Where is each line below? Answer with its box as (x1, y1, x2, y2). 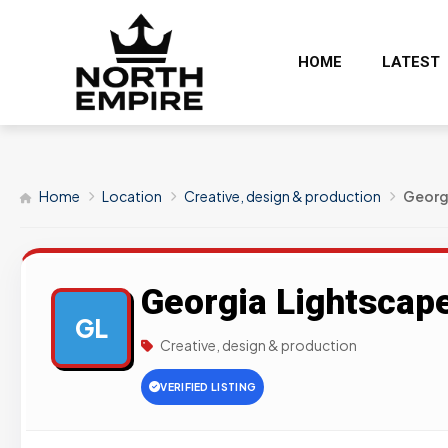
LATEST (381, 52, 440, 71)
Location (102, 186, 162, 205)
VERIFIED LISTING (160, 380, 257, 394)
